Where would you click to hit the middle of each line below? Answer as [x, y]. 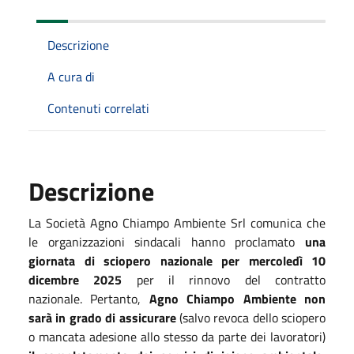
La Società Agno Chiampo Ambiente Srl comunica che [177, 222]
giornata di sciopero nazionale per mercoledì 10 [177, 260]
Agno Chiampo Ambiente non [237, 298]
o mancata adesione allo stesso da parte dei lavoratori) [177, 336]
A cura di [71, 76]
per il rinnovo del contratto [231, 279]
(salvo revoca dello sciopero [250, 317]
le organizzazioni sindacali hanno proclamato [167, 241]
